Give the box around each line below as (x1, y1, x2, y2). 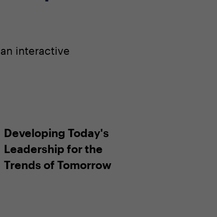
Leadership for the (4, 142, 103, 155)
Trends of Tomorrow (4, 158, 112, 171)
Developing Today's (4, 126, 109, 139)
